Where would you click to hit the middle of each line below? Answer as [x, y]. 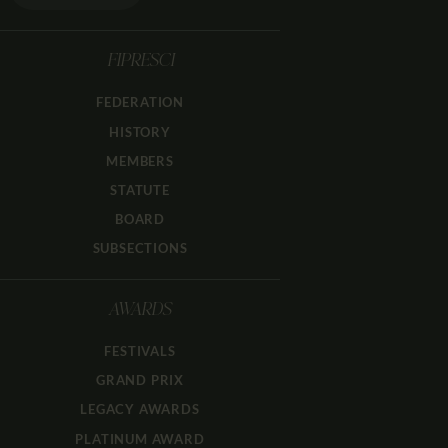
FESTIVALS [140, 351]
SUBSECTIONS [140, 248]
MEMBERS [140, 160]
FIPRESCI [140, 62]
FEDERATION [140, 102]
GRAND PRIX [139, 380]
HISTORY [140, 131]
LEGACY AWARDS [140, 409]
